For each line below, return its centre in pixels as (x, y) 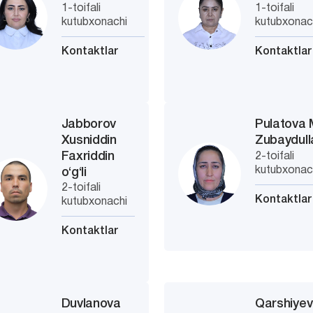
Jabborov (89, 124)
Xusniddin (89, 140)
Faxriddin (88, 156)
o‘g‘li (74, 173)
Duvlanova (91, 304)
